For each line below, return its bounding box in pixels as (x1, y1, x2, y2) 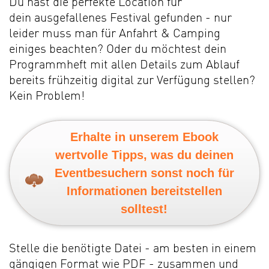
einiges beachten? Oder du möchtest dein (9, 44, 226, 56)
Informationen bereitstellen (66, 184, 222, 198)
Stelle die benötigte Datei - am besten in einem (9, 243, 256, 256)
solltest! (121, 202, 168, 216)
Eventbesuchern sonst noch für (54, 166, 234, 180)
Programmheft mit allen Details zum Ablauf (9, 59, 240, 72)
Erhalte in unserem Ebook (70, 130, 219, 144)
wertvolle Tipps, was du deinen (55, 148, 234, 162)
